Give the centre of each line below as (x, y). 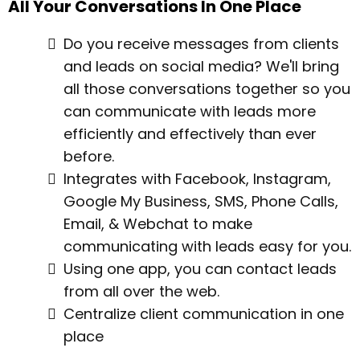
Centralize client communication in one (204, 314)
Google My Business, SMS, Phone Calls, (201, 201)
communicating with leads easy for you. (207, 246)
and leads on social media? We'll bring (201, 66)
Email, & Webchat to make (158, 224)
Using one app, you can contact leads (200, 269)
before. (89, 156)
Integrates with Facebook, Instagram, (197, 179)
